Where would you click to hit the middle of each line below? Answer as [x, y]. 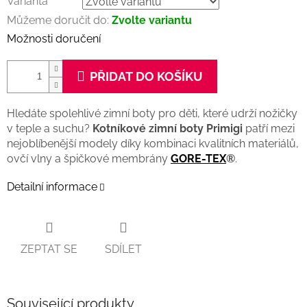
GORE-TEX [198, 159]
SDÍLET [123, 249]
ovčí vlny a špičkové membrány [89, 159]
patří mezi [269, 129]
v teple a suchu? [50, 129]
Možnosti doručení [54, 39]
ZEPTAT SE [49, 249]
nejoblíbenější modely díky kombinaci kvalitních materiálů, [153, 144]
